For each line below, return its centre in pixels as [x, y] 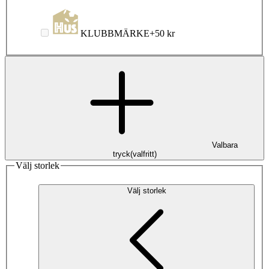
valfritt [143, 154]
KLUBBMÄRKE [115, 34]
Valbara [225, 145]
